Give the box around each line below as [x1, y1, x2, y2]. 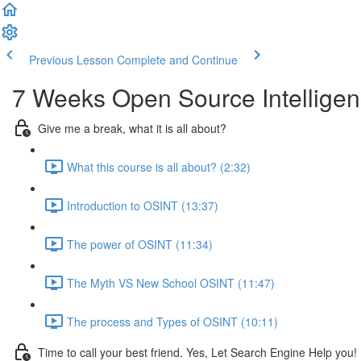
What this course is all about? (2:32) [67, 158, 251, 175]
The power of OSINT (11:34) [67, 235, 213, 252]
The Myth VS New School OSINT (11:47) [67, 274, 275, 291]
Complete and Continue [117, 52, 238, 68]
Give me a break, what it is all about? [38, 119, 226, 136]
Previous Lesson [29, 52, 114, 68]
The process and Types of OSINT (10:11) [67, 313, 278, 330]
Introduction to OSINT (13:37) [67, 197, 218, 214]
